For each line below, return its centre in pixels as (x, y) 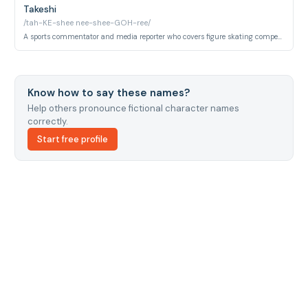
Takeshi (40, 9)
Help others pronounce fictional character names (133, 108)
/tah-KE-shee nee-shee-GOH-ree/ (87, 23)
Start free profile (72, 139)
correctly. (47, 121)
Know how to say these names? (108, 93)
